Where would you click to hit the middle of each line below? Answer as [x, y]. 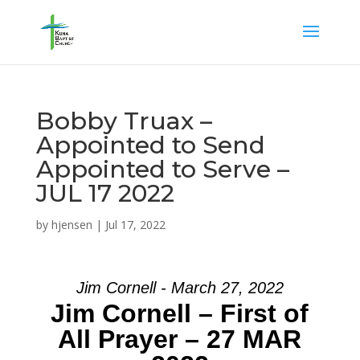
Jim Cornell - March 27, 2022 [180, 288]
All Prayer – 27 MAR [180, 339]
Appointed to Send [150, 145]
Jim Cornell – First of [180, 313]
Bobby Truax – [124, 121]
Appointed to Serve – [162, 169]
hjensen [72, 225]
